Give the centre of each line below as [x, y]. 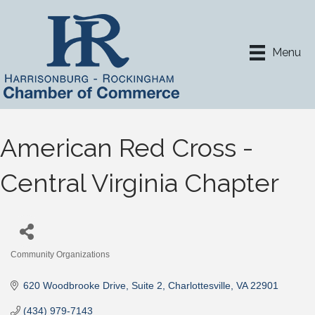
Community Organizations [60, 255]
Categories [34, 264]
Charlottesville [199, 285]
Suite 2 [147, 285]
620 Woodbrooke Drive [74, 285]
